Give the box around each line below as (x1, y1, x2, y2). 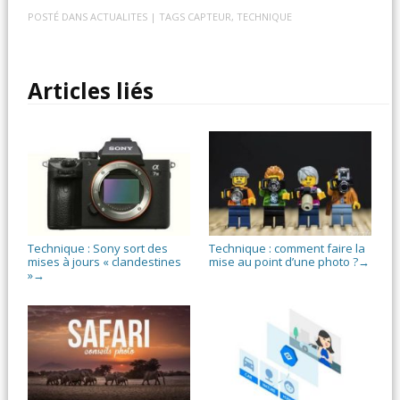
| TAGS (150, 9, 188, 23)
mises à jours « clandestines (28, 253, 182, 270)
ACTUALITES (90, 9, 148, 23)
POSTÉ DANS (28, 9, 91, 23)
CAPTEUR (187, 9, 232, 23)
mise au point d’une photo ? (208, 253, 358, 270)
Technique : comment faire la (208, 239, 365, 256)
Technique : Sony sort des (28, 239, 169, 256)
